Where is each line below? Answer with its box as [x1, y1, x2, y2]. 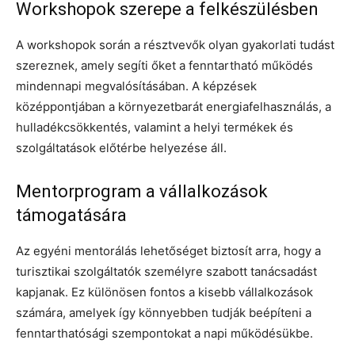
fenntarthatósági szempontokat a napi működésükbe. [16, 325, 313, 341]
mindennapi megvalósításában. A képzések [16, 78, 257, 94]
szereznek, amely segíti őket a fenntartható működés [16, 57, 313, 73]
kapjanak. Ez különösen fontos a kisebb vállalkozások [16, 284, 313, 300]
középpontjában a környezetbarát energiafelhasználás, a [16, 98, 331, 114]
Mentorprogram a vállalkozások [16, 181, 268, 201]
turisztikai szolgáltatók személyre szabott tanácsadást [16, 263, 317, 279]
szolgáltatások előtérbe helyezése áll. [16, 139, 227, 155]
